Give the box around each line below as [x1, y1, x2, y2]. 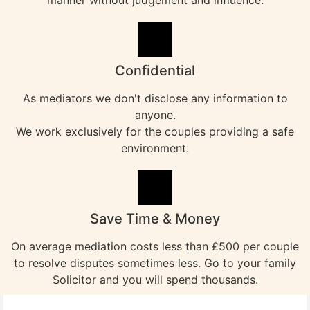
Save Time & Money [90, 210, 220, 228]
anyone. [134, 108, 176, 122]
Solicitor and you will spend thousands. [52, 273, 258, 287]
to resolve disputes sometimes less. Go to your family [14, 256, 296, 271]
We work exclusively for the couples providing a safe [16, 125, 294, 139]
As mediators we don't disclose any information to [22, 91, 288, 106]
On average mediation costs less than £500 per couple [11, 239, 299, 254]
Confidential [115, 62, 195, 80]
